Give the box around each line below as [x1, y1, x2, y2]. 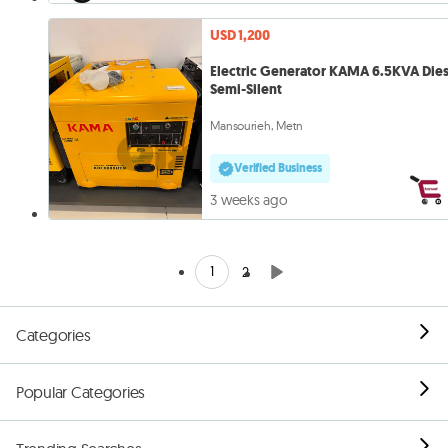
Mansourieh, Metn [210, 118, 303, 134]
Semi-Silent [210, 80, 283, 100]
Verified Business [234, 160, 322, 177]
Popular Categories [16, 381, 146, 402]
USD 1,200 [210, 26, 270, 46]
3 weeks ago [210, 191, 288, 210]
